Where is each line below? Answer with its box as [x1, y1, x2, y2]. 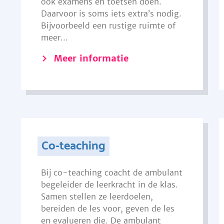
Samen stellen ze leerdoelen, [40, 191, 153, 201]
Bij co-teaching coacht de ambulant [40, 167, 182, 177]
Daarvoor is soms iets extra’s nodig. [40, 8, 181, 18]
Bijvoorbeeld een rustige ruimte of [40, 20, 175, 30]
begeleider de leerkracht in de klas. [40, 179, 178, 189]
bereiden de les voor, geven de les [40, 203, 174, 213]
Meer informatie [53, 52, 128, 64]
